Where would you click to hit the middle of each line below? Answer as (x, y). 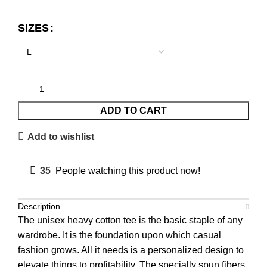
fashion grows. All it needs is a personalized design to (131, 250)
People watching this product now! (128, 170)
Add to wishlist (61, 136)
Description (39, 206)
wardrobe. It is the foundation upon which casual (119, 235)
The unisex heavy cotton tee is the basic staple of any (130, 220)
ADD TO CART (133, 111)
